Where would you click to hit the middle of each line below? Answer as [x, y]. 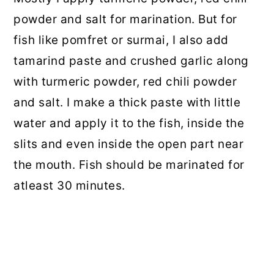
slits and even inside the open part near [129, 144]
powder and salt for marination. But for [125, 20]
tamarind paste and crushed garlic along [131, 61]
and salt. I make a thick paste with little [127, 103]
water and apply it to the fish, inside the [129, 124]
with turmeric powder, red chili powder [125, 82]
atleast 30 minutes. [69, 186]
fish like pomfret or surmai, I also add [121, 40]
